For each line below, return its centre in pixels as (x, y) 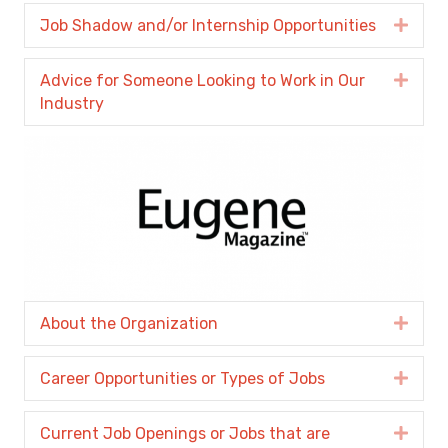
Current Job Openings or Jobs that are (185, 434)
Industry (72, 103)
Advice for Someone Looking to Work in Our (202, 80)
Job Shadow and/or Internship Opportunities (208, 25)
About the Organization (129, 324)
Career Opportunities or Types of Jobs (182, 379)
